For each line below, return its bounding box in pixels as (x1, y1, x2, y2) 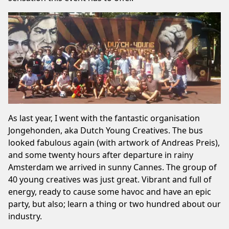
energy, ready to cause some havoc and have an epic (8, 186, 211, 197)
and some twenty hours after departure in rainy (8, 149, 193, 161)
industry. (8, 210, 42, 222)
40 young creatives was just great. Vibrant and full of (8, 173, 212, 185)
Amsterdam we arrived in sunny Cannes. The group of (8, 161, 217, 173)
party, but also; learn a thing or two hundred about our (8, 198, 221, 210)
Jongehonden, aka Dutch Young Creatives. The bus (8, 124, 203, 136)
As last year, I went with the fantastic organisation (8, 112, 200, 124)
